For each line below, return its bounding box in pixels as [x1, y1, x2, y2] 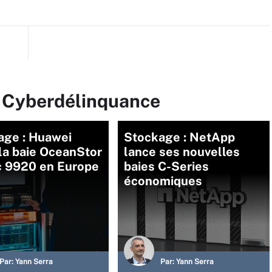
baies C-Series [124, 159, 209, 174]
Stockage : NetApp [124, 130, 235, 144]
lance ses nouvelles [124, 144, 240, 159]
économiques [124, 174, 202, 188]
